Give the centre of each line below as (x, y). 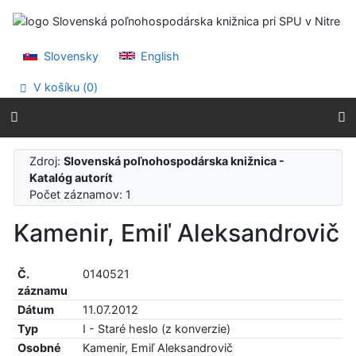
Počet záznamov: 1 (84, 194)
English (159, 56)
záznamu (42, 291)
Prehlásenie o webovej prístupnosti (124, 41)
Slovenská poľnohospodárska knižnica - (174, 161)
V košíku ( (59, 87)
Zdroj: (47, 161)
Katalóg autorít (72, 177)
